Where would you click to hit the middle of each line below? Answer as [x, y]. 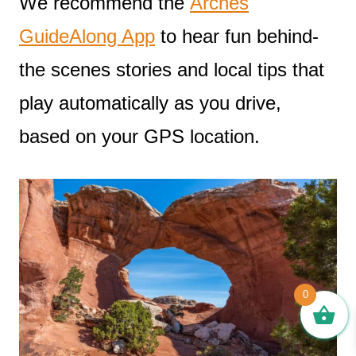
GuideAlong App [87, 37]
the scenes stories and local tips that [172, 70]
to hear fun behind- [237, 37]
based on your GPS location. [139, 137]
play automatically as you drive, [150, 103]
